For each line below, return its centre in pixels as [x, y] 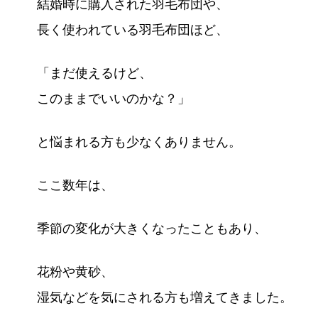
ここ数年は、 [75, 185]
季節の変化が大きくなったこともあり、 [152, 228]
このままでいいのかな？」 [113, 98]
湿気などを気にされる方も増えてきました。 [164, 297]
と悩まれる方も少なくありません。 [139, 142]
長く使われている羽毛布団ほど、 [132, 29]
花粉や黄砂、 [75, 272]
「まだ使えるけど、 [94, 73]
